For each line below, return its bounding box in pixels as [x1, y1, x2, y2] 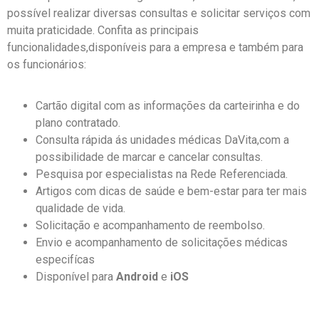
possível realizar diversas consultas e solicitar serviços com [7, 6, 310, 20]
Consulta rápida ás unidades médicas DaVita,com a [36, 132, 289, 147]
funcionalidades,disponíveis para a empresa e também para [7, 40, 303, 54]
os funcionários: [7, 57, 86, 71]
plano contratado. [36, 115, 120, 130]
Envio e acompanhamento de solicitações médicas [36, 235, 288, 249]
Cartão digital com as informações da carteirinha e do [36, 98, 300, 113]
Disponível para [36, 269, 116, 283]
